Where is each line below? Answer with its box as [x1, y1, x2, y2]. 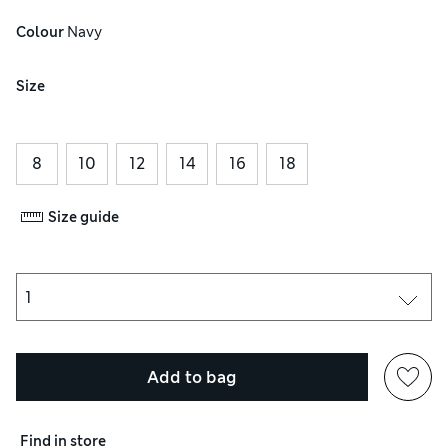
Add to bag [147, 366, 237, 388]
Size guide [48, 207, 119, 226]
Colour [16, 23, 64, 42]
